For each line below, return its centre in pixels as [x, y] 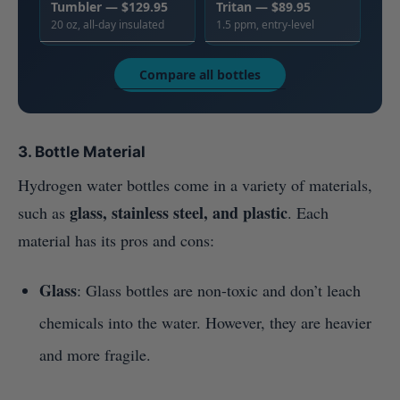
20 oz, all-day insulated [108, 25]
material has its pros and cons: [116, 241]
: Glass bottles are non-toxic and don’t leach [219, 291]
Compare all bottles [200, 75]
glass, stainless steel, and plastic [179, 213]
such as [44, 213]
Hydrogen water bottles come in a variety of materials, [195, 185]
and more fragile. [95, 355]
